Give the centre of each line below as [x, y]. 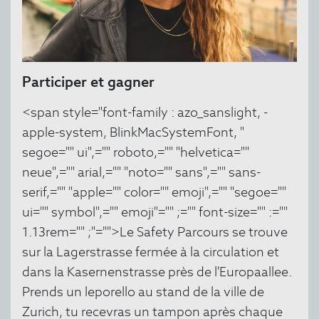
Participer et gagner [88, 82]
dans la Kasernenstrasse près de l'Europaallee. [157, 272]
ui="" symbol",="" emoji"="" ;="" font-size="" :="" [155, 212]
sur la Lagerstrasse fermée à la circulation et [151, 252]
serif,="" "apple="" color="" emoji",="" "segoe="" [154, 192]
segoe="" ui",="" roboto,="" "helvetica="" [136, 152]
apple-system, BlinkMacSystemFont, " [133, 132]
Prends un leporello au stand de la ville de [143, 292]
